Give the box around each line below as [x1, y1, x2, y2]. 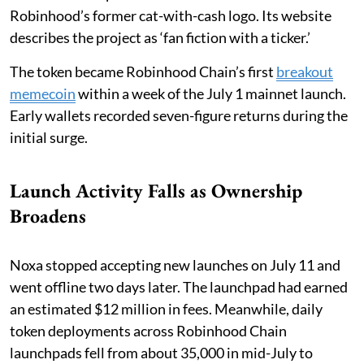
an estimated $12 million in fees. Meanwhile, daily [10, 300, 323, 318]
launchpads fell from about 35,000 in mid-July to [10, 344, 313, 362]
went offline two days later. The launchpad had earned [10, 278, 348, 297]
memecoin [10, 84, 76, 103]
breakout [276, 63, 333, 81]
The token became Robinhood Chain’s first [10, 63, 276, 81]
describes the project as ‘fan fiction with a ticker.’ [10, 28, 310, 47]
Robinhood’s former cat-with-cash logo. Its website [10, 6, 331, 25]
